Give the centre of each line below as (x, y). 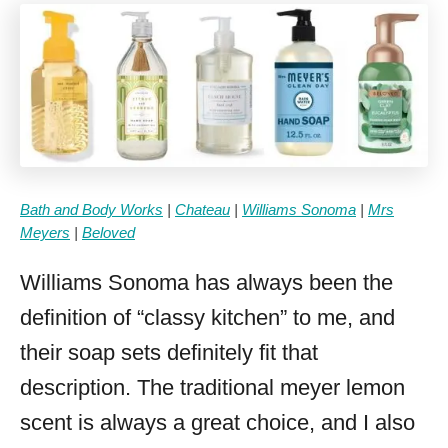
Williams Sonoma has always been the (206, 283)
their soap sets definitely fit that (169, 353)
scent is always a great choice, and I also (217, 423)
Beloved (108, 233)
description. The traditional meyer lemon (212, 388)
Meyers (45, 233)
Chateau (202, 210)
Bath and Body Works (91, 210)
